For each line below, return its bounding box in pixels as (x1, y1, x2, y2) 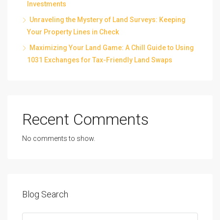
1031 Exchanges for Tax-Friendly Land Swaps (27, 55, 172, 64)
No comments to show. (22, 134, 95, 142)
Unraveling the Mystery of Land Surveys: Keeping (29, 15, 186, 24)
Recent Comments (22, 110, 149, 129)
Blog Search (22, 189, 68, 199)
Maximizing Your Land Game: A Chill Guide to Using (29, 43, 194, 52)
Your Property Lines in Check (27, 27, 119, 36)
